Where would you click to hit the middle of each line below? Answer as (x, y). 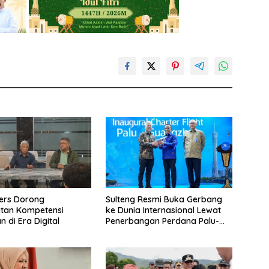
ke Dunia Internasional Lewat (163, 210)
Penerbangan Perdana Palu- (162, 221)
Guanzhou (125, 232)
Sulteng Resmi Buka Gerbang (164, 200)
